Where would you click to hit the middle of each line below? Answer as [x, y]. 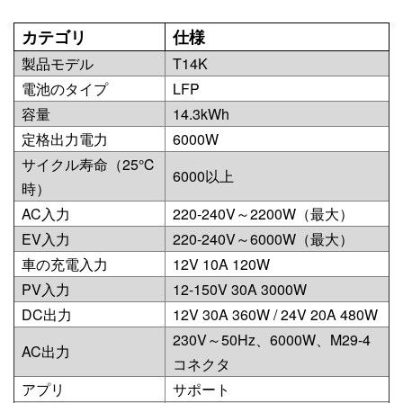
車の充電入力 [65, 264]
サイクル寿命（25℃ [89, 165]
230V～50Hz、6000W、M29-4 [272, 340]
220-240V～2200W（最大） [263, 214]
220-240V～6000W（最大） [263, 239]
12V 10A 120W [221, 264]
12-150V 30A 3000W [240, 290]
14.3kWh [201, 114]
